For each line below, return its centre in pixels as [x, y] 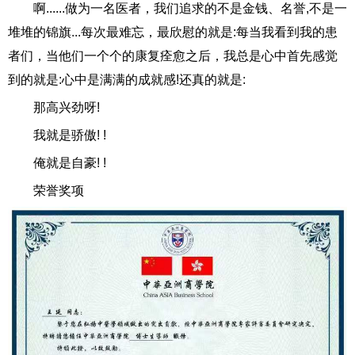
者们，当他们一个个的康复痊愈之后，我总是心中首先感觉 [173, 56]
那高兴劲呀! [67, 108]
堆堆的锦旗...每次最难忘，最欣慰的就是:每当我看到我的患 [173, 32]
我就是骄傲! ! [70, 136]
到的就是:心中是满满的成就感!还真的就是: [127, 80]
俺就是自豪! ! [70, 163]
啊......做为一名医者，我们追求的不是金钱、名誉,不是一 [190, 9]
